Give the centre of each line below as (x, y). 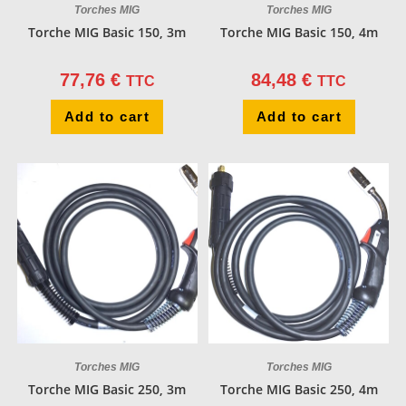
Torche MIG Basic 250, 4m (299, 390)
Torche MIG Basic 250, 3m (107, 390)
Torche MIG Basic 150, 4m (299, 32)
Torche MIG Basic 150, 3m (107, 32)
